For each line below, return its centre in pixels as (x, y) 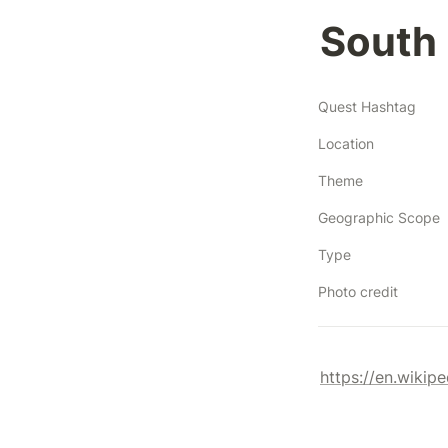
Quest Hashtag (367, 106)
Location (346, 143)
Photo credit (358, 291)
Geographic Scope (379, 217)
